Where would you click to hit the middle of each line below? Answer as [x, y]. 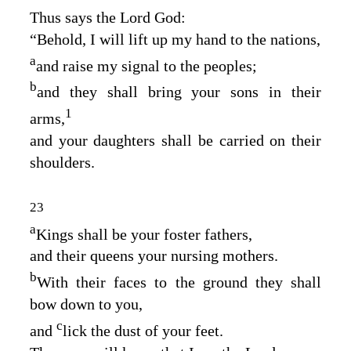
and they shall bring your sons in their [179, 92]
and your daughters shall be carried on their [175, 140]
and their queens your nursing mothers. [154, 256]
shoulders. [62, 162]
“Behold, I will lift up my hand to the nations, [175, 39]
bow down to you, [86, 304]
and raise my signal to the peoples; [147, 65]
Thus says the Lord [92, 17]
